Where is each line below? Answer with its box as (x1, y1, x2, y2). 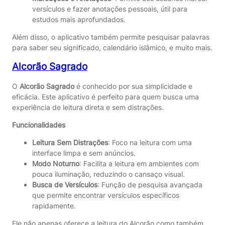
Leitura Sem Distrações (32, 138, 108, 147)
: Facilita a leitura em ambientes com (79, 159, 199, 168)
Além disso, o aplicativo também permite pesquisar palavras (12, 32, 209, 41)
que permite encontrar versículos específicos (32, 191, 179, 200)
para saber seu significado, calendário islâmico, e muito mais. (12, 43, 212, 52)
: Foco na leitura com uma (107, 138, 192, 147)
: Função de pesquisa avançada (97, 180, 202, 189)
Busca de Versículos (32, 180, 97, 189)
